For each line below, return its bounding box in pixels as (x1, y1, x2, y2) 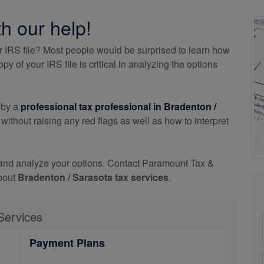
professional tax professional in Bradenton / (21, 100, 216, 113)
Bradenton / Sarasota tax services (18, 170, 169, 184)
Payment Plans (29, 235, 105, 250)
